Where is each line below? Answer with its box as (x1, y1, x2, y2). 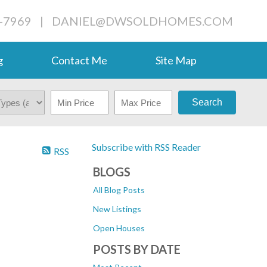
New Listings (93, 204, 141, 214)
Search (191, 97, 222, 107)
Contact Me (51, 54, 107, 67)
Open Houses (93, 223, 145, 233)
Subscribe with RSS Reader (90, 141, 201, 153)
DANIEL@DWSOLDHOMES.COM (52, 14, 233, 28)
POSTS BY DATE (93, 242, 181, 256)
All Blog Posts (93, 185, 145, 195)
